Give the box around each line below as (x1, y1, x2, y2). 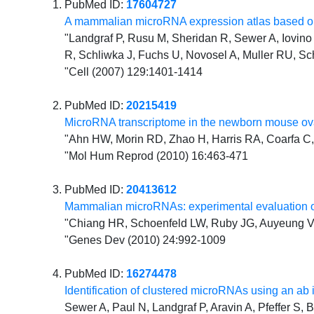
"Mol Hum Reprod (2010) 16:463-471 (64, 149, 249, 162)
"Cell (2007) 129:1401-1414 (64, 65, 203, 78)
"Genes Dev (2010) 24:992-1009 (64, 233, 226, 246)
